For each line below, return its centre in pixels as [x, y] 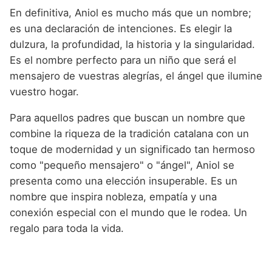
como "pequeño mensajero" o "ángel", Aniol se [122, 165]
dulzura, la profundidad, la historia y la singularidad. [132, 44]
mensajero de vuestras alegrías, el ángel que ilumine [136, 76]
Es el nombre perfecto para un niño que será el [123, 60]
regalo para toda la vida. [67, 228]
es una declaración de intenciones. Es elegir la [121, 28]
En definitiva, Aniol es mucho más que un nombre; [131, 12]
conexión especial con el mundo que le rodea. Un [128, 212]
